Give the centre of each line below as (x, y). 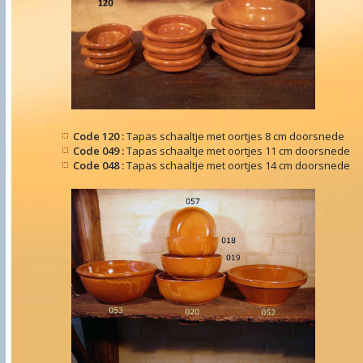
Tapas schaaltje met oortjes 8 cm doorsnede (235, 136)
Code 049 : (100, 151)
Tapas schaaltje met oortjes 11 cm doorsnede (238, 151)
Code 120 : (100, 136)
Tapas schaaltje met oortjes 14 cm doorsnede (238, 165)
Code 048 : (100, 165)
